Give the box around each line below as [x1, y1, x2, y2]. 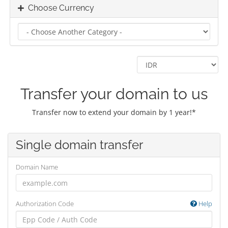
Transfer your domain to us [20, 85, 208, 103]
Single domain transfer [16, 137, 143, 152]
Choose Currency [24, 3, 94, 13]
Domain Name [16, 162, 58, 172]
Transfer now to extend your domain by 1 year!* [32, 107, 196, 117]
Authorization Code [16, 199, 74, 208]
